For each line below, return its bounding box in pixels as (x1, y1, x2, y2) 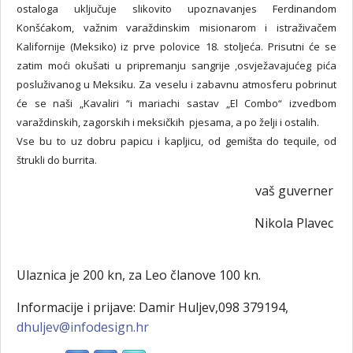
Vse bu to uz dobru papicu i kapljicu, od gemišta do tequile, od (17, 134, 336, 148)
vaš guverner (255, 182, 336, 199)
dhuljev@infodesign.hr (17, 318, 149, 336)
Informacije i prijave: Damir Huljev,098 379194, (17, 299, 288, 316)
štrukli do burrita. (17, 153, 97, 167)
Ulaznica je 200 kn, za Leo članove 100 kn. (17, 266, 261, 284)
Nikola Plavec (255, 214, 336, 232)
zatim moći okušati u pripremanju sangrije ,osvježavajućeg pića (17, 58, 336, 72)
